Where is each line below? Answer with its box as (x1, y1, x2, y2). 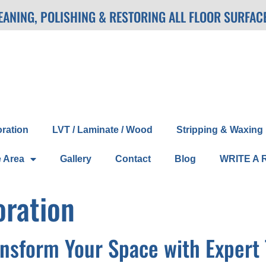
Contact (115, 154, 151, 164)
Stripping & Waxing (176, 125, 263, 135)
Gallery (59, 154, 91, 164)
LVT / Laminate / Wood (52, 125, 153, 135)
